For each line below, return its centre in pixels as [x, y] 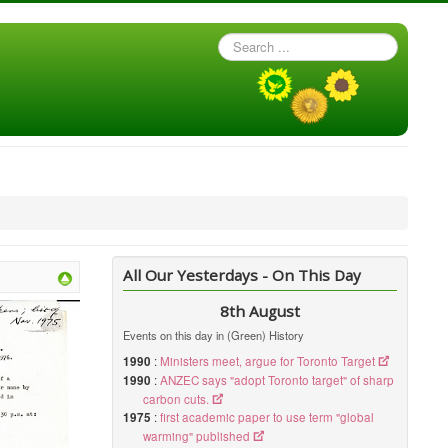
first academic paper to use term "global [267, 417]
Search [238, 41]
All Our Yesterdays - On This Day [242, 275]
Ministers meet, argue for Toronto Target [268, 361]
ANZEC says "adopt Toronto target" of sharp [277, 380]
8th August [260, 311]
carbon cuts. [176, 399]
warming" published [197, 436]
